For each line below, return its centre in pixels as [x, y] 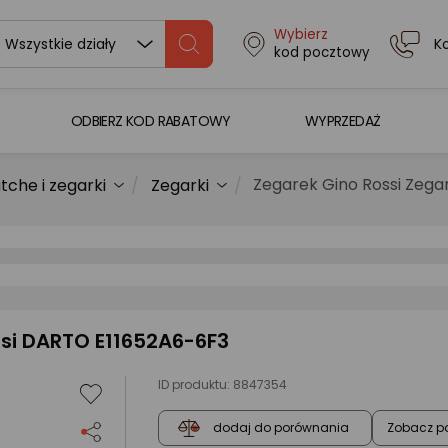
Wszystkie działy [60, 44]
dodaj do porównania [281, 428]
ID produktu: [195, 384]
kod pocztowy [321, 52]
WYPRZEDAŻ [342, 120]
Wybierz [300, 34]
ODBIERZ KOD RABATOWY [150, 120]
